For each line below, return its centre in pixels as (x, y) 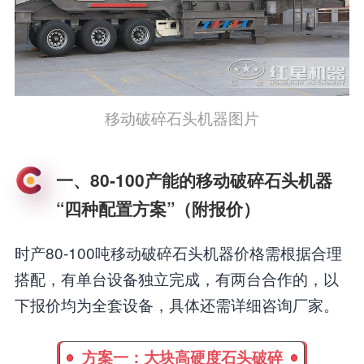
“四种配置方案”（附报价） (158, 208)
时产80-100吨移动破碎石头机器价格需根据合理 (178, 252)
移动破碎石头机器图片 (182, 117)
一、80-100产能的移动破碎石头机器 (194, 179)
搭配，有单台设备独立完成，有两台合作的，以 (176, 278)
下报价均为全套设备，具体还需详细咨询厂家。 (176, 304)
